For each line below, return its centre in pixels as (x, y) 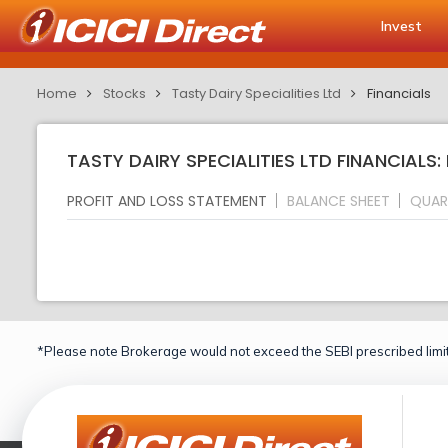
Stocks (124, 93)
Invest (401, 26)
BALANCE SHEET (338, 200)
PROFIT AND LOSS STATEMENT (167, 200)
